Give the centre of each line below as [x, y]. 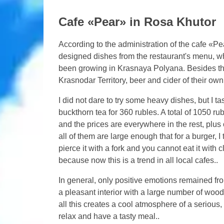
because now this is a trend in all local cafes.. [138, 160]
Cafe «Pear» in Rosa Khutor [137, 22]
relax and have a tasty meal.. [109, 216]
